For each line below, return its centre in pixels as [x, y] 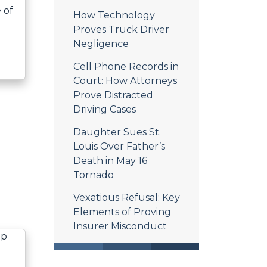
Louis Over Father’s [119, 146]
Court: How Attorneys [125, 81]
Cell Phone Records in [126, 66]
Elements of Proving [122, 212]
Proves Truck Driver [121, 30]
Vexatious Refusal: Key [127, 198]
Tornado [94, 175]
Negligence [101, 44]
